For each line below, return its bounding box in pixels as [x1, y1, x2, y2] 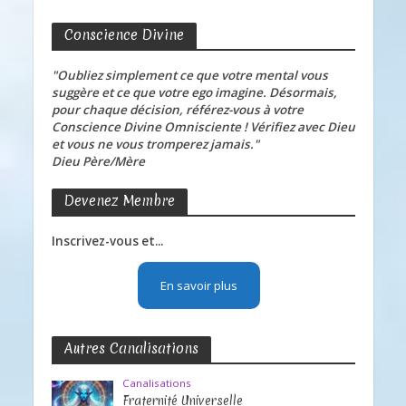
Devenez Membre [63, 190, 175, 210]
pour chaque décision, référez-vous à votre [51, 101, 304, 118]
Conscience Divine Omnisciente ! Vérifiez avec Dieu [51, 118, 355, 135]
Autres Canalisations [63, 338, 198, 358]
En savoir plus [159, 276, 237, 294]
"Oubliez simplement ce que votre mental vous [51, 66, 328, 83]
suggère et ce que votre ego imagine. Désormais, [51, 83, 337, 101]
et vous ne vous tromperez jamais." [51, 135, 259, 152]
